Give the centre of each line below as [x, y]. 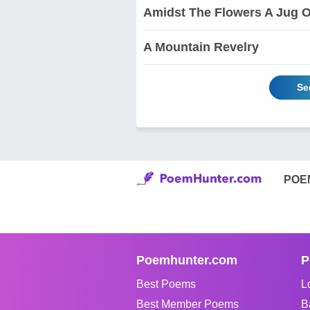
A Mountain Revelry [201, 47]
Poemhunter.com [187, 260]
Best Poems [166, 284]
